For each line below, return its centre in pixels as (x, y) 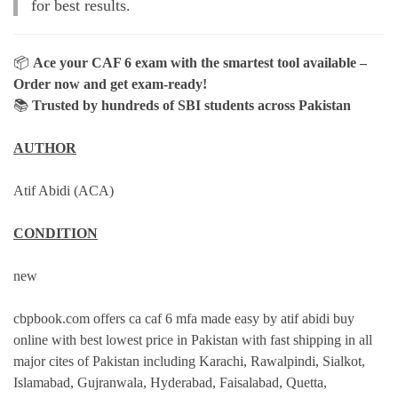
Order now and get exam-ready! (110, 84)
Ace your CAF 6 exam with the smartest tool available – (200, 63)
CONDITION (56, 234)
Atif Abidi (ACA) (64, 191)
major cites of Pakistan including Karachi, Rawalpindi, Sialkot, (189, 362)
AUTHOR (45, 148)
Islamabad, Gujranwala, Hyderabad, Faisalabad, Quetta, (170, 383)
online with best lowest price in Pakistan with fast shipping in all (193, 340)
